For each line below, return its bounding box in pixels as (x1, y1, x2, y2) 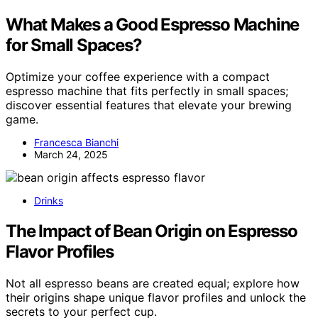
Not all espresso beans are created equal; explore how (6, 276, 300, 291)
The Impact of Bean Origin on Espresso (6, 221, 297, 242)
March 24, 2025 (34, 148, 108, 161)
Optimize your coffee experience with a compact (6, 70, 270, 84)
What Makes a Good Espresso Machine (6, 14, 300, 35)
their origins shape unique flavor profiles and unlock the (6, 290, 306, 305)
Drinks (34, 194, 63, 207)
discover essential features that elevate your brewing (6, 98, 292, 113)
